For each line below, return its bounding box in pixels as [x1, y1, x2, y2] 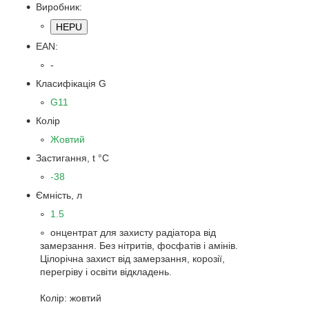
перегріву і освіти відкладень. [40, 266, 172, 277]
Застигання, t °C [36, 152, 109, 163]
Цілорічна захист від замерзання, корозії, [40, 252, 225, 264]
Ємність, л [36, 189, 82, 201]
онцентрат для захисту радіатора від [50, 226, 216, 238]
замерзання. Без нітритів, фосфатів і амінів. [40, 239, 238, 251]
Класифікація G [36, 77, 106, 89]
